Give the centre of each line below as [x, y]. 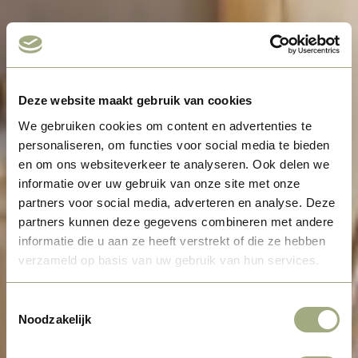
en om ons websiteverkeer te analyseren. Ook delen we [174, 164]
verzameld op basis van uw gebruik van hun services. [169, 260]
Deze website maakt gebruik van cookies [135, 100]
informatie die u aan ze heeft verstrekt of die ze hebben [172, 241]
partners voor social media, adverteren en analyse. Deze [177, 202]
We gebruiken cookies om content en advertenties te [165, 125]
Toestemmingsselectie [65, 303]
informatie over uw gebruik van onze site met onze [159, 183]
